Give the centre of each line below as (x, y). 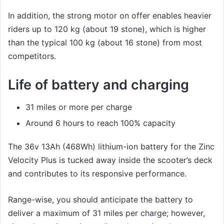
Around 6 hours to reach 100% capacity (100, 123)
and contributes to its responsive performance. (97, 174)
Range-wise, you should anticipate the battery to (100, 200)
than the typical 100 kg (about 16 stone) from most (105, 42)
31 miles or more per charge (79, 107)
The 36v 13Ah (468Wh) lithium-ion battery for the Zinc (111, 147)
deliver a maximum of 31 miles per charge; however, (106, 213)
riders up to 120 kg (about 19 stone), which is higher (107, 29)
